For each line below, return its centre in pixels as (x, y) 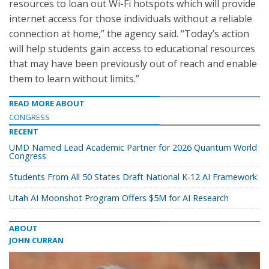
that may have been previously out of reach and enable (133, 64)
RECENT (24, 131)
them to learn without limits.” (74, 79)
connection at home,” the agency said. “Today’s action (129, 34)
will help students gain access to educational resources (132, 49)
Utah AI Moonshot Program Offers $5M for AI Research (119, 198)
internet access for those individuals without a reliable (131, 19)
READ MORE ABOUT (47, 103)
